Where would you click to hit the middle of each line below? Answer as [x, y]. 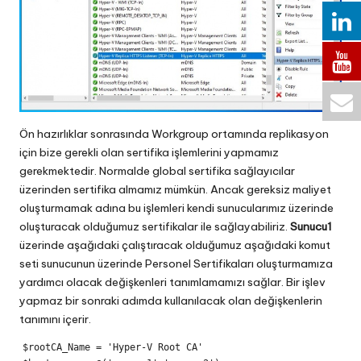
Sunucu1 [310, 226]
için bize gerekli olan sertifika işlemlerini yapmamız [149, 152]
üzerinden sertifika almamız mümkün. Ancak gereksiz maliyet [175, 189]
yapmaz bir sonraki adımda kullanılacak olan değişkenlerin [171, 300]
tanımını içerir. [55, 319]
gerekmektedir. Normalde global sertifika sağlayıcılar [157, 170]
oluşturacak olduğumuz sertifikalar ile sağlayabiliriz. [154, 226]
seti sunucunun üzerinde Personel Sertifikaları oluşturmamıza [176, 263]
